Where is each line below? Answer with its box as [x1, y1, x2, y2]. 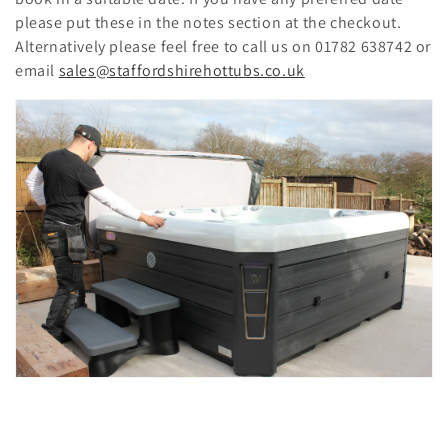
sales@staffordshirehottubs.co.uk [58, 59, 305, 81]
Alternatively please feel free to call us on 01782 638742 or [15, 35, 432, 57]
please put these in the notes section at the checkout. [15, 11, 402, 33]
